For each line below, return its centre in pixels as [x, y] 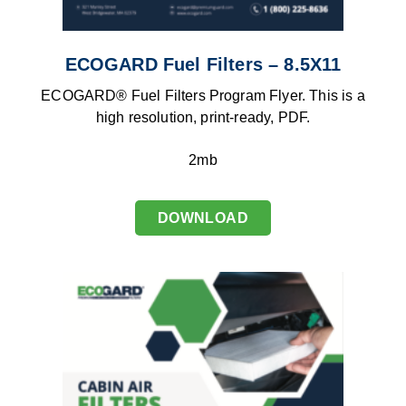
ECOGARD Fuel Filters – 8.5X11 [203, 64]
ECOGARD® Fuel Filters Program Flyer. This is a [203, 95]
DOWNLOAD [203, 217]
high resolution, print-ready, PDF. [203, 117]
